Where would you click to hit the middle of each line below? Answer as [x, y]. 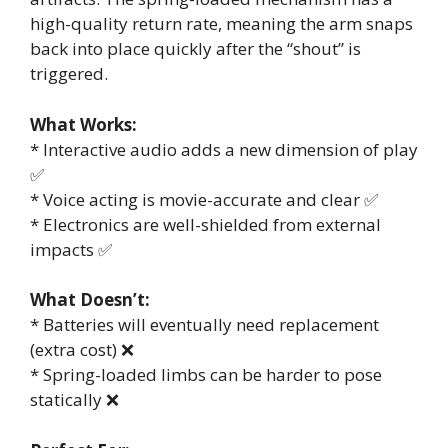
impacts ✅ [71, 249]
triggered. [69, 74]
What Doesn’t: [90, 300]
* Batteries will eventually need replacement [204, 325]
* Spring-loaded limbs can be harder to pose [206, 375]
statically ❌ [74, 400]
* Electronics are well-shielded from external [205, 224]
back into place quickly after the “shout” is [195, 49]
